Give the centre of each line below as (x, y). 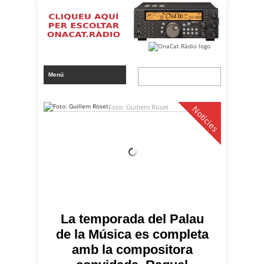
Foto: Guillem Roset (138, 107)
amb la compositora (132, 249)
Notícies (205, 119)
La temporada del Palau (132, 219)
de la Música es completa (132, 234)
